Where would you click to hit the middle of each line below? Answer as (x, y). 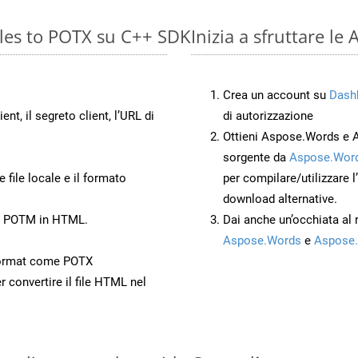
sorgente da (256, 157)
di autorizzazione (268, 115)
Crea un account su (276, 95)
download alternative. (280, 199)
